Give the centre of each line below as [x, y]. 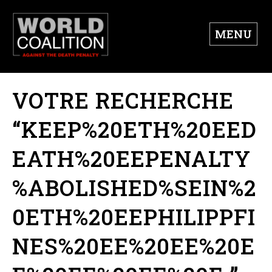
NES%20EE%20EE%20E [134, 246]
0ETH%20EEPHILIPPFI [134, 217]
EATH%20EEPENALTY [131, 159]
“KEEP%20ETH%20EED [134, 130]
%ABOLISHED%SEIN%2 [134, 188]
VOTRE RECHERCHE [123, 100]
